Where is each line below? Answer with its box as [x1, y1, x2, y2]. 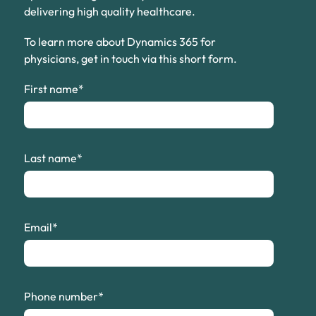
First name [23, 82, 78, 97]
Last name [23, 151, 77, 166]
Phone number [23, 289, 98, 304]
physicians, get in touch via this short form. [23, 51, 237, 66]
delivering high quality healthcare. [23, 4, 195, 18]
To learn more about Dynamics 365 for [23, 34, 216, 49]
